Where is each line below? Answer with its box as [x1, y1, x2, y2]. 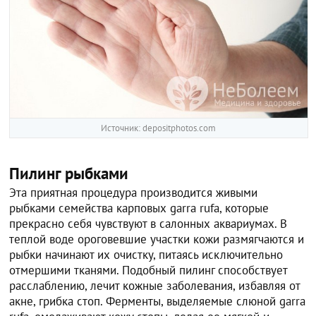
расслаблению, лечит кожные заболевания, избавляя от [9, 278, 300, 294]
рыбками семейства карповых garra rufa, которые [9, 200, 269, 217]
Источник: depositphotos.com [101, 122, 217, 135]
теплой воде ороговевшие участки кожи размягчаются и [9, 231, 305, 248]
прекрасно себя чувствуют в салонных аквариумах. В [9, 216, 288, 232]
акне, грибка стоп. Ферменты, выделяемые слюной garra [9, 293, 306, 310]
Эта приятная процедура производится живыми [9, 185, 258, 201]
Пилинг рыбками [9, 163, 129, 184]
